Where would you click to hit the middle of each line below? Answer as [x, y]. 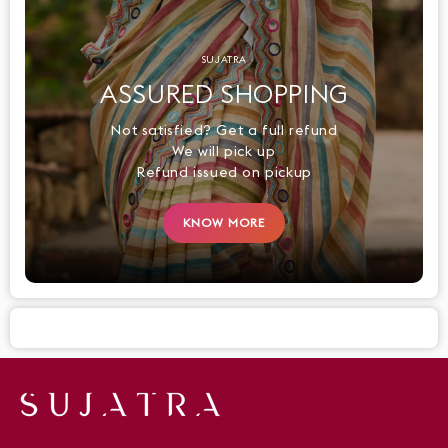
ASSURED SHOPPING [224, 93]
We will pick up [224, 150]
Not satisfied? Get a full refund [224, 129]
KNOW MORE [224, 222]
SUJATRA [224, 59]
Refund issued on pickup [224, 171]
